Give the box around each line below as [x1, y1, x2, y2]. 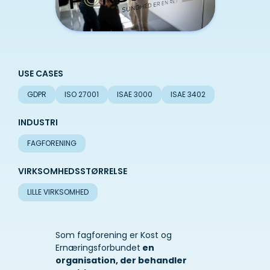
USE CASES [18, 67, 63, 80]
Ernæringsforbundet [55, 242, 140, 254]
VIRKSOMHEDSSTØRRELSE [18, 165, 127, 178]
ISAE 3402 [171, 89, 206, 100]
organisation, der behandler [55, 254, 187, 267]
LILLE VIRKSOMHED [27, 187, 89, 198]
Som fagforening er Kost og [55, 229, 172, 242]
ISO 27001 [64, 89, 99, 100]
